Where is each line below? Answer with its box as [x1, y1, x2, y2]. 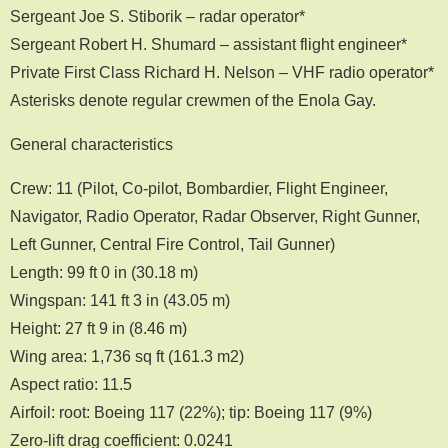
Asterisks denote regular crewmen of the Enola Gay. [10, 91, 376, 108]
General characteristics [10, 135, 173, 152]
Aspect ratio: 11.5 [10, 375, 132, 392]
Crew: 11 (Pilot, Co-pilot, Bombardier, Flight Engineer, [10, 179, 388, 196]
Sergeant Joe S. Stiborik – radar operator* [10, 7, 305, 24]
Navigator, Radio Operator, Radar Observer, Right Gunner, [10, 207, 420, 224]
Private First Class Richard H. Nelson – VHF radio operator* [10, 63, 434, 80]
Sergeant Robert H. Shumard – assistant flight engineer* [10, 35, 407, 52]
